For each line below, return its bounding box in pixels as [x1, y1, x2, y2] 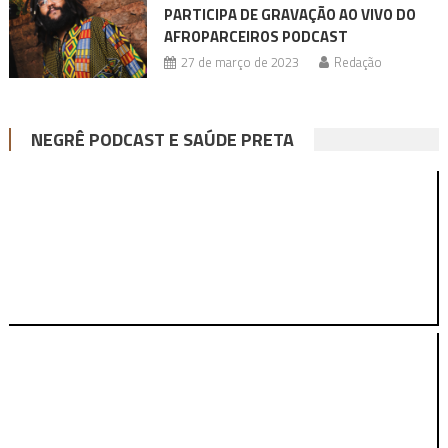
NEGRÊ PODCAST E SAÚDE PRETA [30, 126, 294, 154]
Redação [333, 52, 382, 73]
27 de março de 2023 [180, 52, 299, 73]
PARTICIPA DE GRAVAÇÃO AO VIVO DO [163, 3, 416, 27]
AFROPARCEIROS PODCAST [163, 25, 348, 49]
